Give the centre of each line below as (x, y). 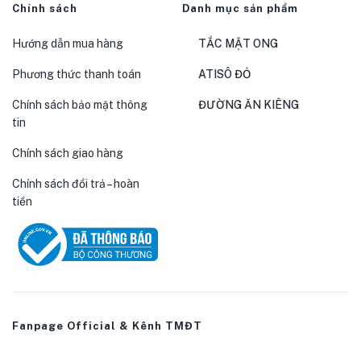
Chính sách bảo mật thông (80, 105)
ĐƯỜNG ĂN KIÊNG (248, 105)
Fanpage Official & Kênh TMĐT (107, 326)
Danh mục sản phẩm (240, 9)
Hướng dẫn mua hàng (68, 44)
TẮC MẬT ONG (238, 44)
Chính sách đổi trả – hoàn (76, 184)
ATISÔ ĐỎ (224, 75)
